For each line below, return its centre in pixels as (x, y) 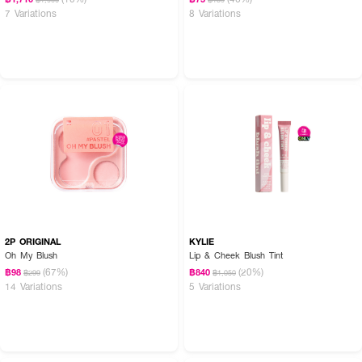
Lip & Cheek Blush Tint (236, 255)
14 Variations (34, 286)
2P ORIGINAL (33, 241)
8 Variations (215, 13)
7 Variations (31, 13)
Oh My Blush (31, 255)
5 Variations (215, 286)
